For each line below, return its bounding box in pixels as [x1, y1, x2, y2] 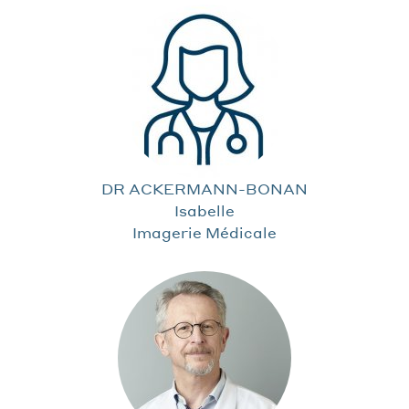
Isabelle [174, 200, 235, 220]
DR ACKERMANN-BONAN [101, 178, 308, 198]
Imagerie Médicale [132, 222, 277, 242]
